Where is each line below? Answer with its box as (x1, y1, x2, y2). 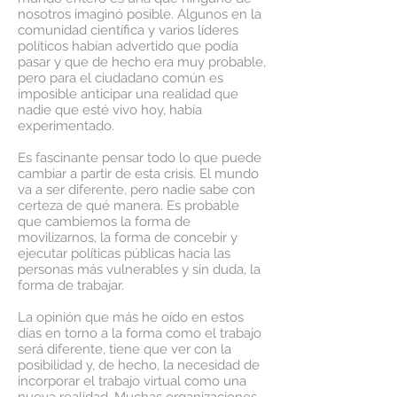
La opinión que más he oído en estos (18, 309, 244, 325)
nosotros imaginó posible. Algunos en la (18, 6, 261, 22)
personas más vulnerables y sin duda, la (18, 261, 261, 277)
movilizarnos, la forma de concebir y (18, 230, 237, 245)
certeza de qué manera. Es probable (18, 198, 239, 214)
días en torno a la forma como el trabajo (18, 325, 261, 341)
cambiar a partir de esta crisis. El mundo (18, 166, 259, 182)
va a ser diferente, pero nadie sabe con (18, 182, 255, 198)
